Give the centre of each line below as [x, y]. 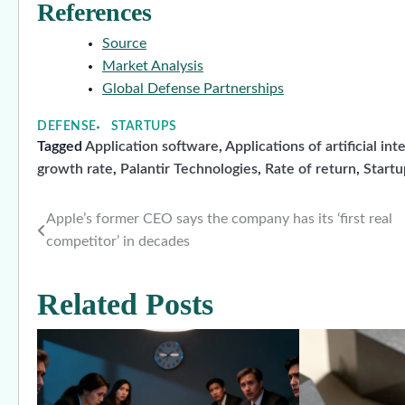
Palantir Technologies [189, 170]
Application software [152, 147]
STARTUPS [144, 127]
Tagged [61, 147]
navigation [94, 267]
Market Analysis [153, 66]
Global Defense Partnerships [193, 89]
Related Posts [125, 305]
